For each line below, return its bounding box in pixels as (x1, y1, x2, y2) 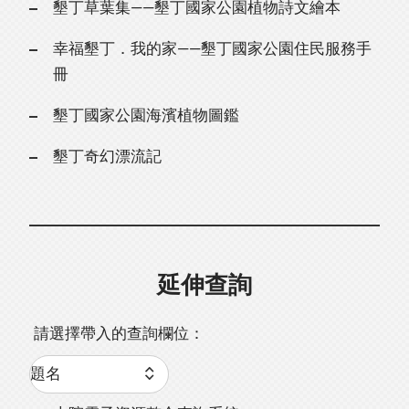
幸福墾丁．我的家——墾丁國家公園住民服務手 (52, 41, 372, 58)
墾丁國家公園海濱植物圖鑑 (52, 108, 239, 124)
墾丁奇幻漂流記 (52, 149, 162, 165)
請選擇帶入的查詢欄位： (34, 326, 205, 342)
